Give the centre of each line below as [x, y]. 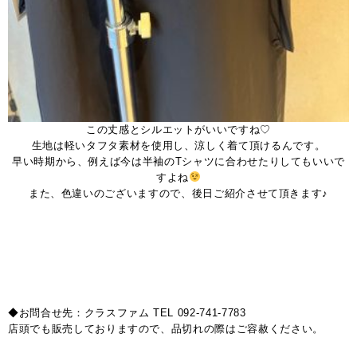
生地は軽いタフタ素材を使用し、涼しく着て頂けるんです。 [178, 145]
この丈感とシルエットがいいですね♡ [178, 129]
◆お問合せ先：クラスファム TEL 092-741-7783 [127, 312]
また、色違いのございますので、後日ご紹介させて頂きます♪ [178, 193]
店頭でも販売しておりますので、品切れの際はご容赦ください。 [166, 328]
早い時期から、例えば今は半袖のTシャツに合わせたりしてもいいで [178, 161]
